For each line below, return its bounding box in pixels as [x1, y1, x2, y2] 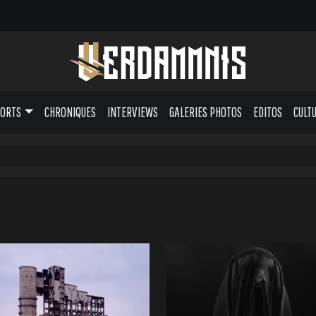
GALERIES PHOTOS [169, 104, 242, 120]
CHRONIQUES [44, 104, 96, 120]
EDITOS [253, 104, 282, 120]
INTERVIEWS [107, 104, 158, 120]
